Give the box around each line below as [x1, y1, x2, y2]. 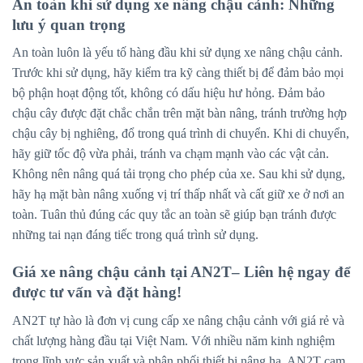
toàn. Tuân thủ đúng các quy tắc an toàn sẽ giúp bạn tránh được [12, 207, 336, 222]
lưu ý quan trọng [12, 15, 126, 33]
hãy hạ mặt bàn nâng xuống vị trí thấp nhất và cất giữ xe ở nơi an [12, 187, 344, 202]
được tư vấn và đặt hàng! [12, 284, 181, 301]
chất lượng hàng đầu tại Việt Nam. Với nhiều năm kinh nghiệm [12, 333, 335, 348]
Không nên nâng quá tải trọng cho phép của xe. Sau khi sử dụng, [12, 167, 345, 181]
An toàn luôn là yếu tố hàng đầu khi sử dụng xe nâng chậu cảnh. [12, 45, 343, 60]
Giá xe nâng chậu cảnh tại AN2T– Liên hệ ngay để [12, 263, 350, 281]
